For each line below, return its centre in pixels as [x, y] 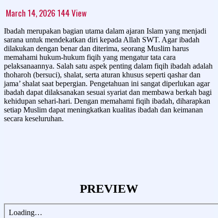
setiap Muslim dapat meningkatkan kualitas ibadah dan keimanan [103, 109]
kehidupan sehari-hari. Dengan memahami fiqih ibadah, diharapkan [107, 101]
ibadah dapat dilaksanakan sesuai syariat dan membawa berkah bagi [108, 92]
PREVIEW [109, 188]
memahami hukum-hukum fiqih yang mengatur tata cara [90, 57]
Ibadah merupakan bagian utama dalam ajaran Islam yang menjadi [105, 31]
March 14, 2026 [31, 13]
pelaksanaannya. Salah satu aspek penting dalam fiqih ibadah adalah [108, 66]
